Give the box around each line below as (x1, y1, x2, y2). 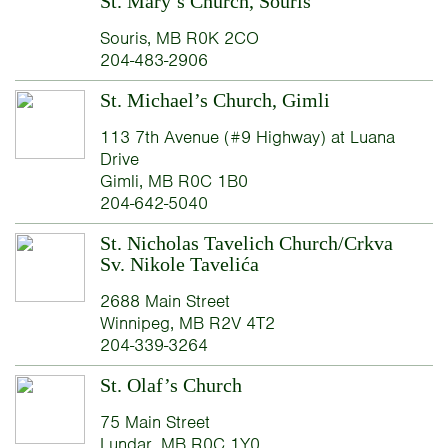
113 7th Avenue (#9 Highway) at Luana (99, 125, 395, 148)
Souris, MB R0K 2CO (99, 26, 259, 49)
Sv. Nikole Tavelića (99, 252, 259, 275)
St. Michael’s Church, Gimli (99, 88, 330, 111)
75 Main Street (99, 410, 210, 433)
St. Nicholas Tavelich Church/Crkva (99, 231, 393, 254)
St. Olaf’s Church (99, 373, 242, 396)
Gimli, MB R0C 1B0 (99, 169, 248, 192)
